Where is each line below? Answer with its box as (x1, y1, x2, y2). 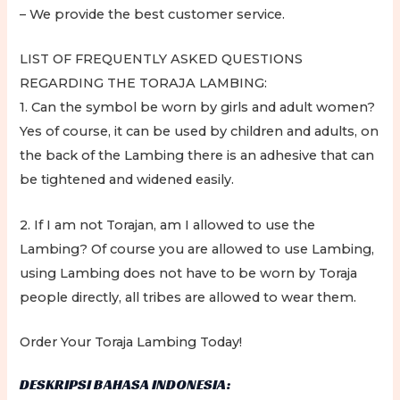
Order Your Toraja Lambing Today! (20, 334, 243, 351)
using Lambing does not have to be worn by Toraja (20, 264, 358, 281)
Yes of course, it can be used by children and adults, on (20, 123, 379, 140)
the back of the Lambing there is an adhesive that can (20, 147, 375, 164)
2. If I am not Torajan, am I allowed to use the (20, 216, 316, 233)
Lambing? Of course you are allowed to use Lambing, (20, 240, 375, 257)
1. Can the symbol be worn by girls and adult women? (20, 99, 376, 116)
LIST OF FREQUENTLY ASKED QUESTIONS (20, 51, 304, 68)
